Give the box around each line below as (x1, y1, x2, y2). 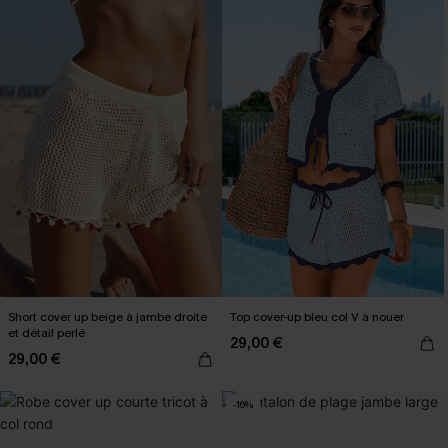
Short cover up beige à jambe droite (8, 309, 207, 325)
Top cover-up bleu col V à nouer (230, 309, 404, 325)
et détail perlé (8, 325, 85, 341)
